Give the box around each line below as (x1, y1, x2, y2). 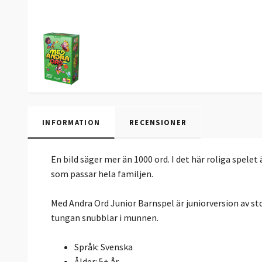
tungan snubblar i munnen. (51, 212, 160, 224)
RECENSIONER (129, 118, 187, 127)
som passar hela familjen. (51, 168, 155, 180)
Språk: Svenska (74, 241, 133, 253)
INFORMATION (42, 118, 101, 127)
